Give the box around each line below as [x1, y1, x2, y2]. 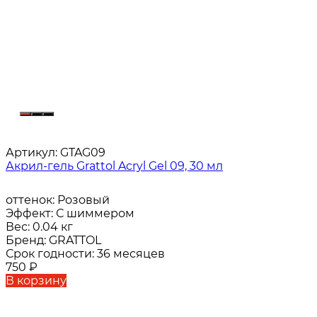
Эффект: [6, 207, 56, 221]
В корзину [6, 274, 67, 288]
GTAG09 [57, 146, 105, 160]
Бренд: [6, 234, 49, 248]
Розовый [57, 193, 110, 207]
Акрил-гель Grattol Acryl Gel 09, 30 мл [6, 159, 223, 173]
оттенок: [6, 193, 57, 207]
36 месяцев [97, 247, 165, 261]
